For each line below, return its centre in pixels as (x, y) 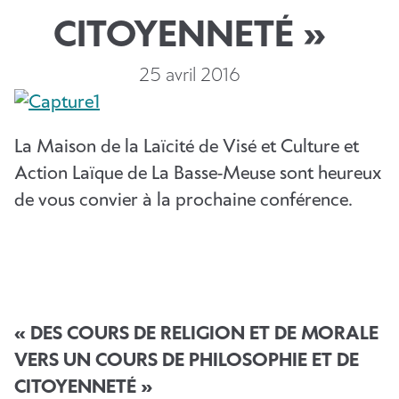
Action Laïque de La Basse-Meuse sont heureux (198, 174)
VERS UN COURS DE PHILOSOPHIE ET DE (187, 361)
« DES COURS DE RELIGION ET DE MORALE (196, 334)
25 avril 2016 (189, 76)
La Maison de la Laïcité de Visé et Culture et (187, 147)
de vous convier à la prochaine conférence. (183, 200)
